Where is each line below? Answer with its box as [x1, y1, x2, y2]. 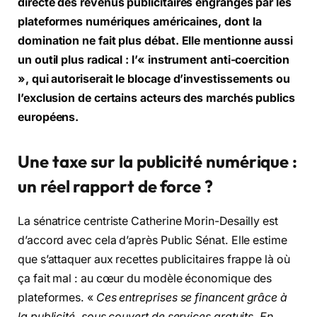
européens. [18, 110, 79, 124]
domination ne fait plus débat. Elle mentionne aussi [18, 33, 293, 47]
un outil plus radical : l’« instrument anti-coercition [18, 52, 289, 67]
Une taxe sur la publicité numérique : [18, 150, 298, 172]
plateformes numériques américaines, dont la [18, 14, 262, 28]
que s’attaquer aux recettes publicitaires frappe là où [18, 252, 290, 266]
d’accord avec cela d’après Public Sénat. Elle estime [18, 233, 287, 247]
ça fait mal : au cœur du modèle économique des [18, 271, 272, 285]
